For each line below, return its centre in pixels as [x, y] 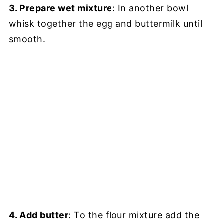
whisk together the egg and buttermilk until [106, 24]
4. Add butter [39, 215]
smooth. [27, 39]
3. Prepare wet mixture [60, 8]
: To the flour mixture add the [134, 215]
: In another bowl [150, 8]
